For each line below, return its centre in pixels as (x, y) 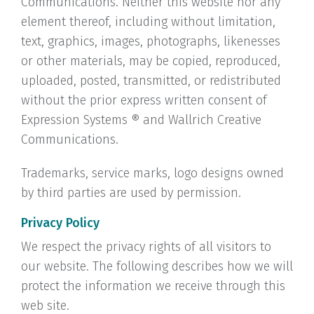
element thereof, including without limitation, (148, 22)
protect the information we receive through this (153, 286)
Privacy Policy (60, 223)
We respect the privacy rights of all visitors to (146, 247)
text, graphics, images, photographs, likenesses (151, 41)
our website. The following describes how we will (157, 266)
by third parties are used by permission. (131, 193)
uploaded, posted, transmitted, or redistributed (151, 81)
